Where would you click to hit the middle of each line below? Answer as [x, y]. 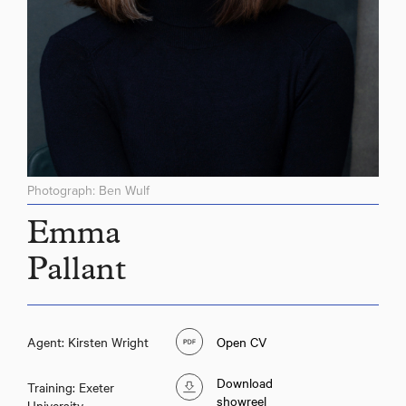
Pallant [77, 272]
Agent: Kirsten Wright [88, 341]
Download [245, 382]
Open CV [242, 341]
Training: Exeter [71, 387]
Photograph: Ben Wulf [88, 190]
